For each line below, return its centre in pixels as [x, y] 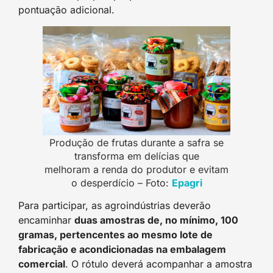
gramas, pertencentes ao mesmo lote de [115, 234]
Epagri [187, 183]
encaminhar [46, 220]
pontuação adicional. [66, 10]
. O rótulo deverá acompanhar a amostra [159, 264]
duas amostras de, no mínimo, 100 [156, 220]
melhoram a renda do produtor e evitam [136, 169]
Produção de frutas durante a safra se [136, 142]
